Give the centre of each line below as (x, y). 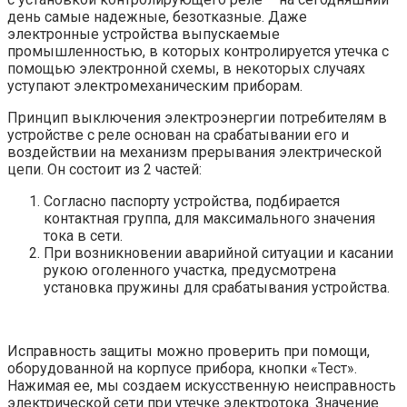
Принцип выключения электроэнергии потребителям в (197, 118)
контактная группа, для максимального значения (209, 219)
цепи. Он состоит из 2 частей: (104, 170)
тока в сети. (83, 236)
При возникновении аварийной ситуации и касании (218, 253)
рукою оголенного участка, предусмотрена (190, 271)
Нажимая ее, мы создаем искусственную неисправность (202, 386)
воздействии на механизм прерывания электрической (194, 153)
